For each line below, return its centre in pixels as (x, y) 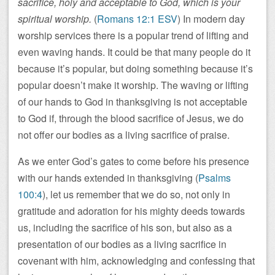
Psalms (215, 178)
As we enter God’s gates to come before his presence (134, 161)
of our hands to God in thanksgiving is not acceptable (133, 102)
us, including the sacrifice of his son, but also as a (125, 227)
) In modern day (211, 19)
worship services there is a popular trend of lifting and (133, 35)
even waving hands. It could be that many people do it (134, 52)
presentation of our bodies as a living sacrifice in (122, 244)
